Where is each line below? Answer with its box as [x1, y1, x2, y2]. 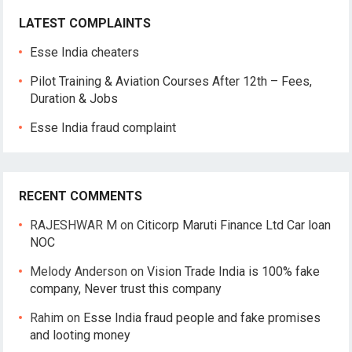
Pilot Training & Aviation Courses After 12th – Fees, [30, 74, 313, 89]
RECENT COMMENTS [19, 189, 143, 203]
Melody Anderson [30, 264, 128, 279]
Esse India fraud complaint [30, 120, 177, 135]
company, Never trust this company [30, 281, 222, 296]
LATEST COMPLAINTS [19, 16, 152, 31]
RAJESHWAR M [30, 218, 118, 233]
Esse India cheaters [30, 45, 140, 60]
